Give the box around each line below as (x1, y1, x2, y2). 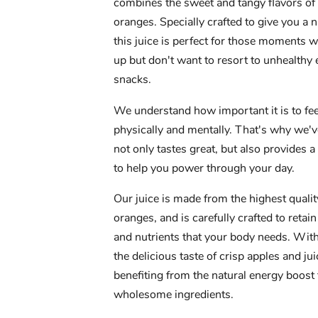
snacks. (114, 72, 151, 88)
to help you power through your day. (114, 160, 295, 176)
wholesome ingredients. (114, 286, 234, 302)
